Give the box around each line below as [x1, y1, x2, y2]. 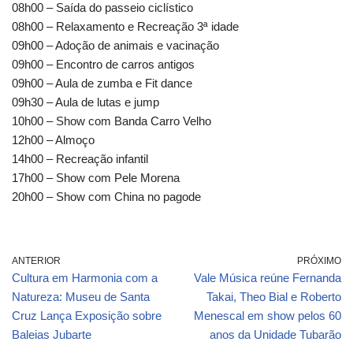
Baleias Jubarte [12, 327, 91, 341]
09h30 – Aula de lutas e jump [12, 95, 159, 109]
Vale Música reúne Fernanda [194, 270, 341, 284]
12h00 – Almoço [12, 132, 95, 147]
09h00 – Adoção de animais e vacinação [12, 38, 219, 52]
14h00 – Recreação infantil [12, 151, 148, 165]
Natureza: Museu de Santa [12, 289, 150, 303]
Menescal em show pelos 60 [194, 308, 341, 322]
